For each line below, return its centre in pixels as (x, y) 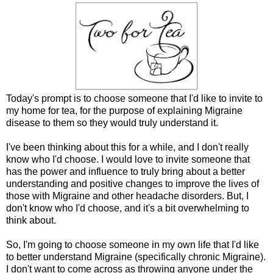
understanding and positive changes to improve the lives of (133, 183)
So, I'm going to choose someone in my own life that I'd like (133, 244)
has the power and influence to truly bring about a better (126, 171)
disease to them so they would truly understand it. (112, 122)
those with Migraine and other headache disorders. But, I (127, 196)
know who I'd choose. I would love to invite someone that (128, 159)
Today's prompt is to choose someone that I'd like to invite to (134, 98)
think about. (31, 220)
